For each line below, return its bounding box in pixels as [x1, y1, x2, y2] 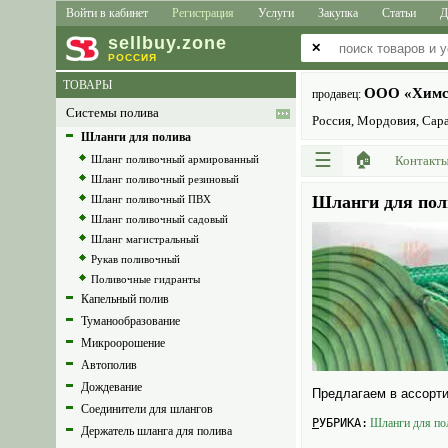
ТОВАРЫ [63, 78, 112, 92]
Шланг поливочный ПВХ [91, 193, 211, 205]
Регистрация [172, 6, 234, 20]
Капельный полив [81, 292, 169, 306]
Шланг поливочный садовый [91, 213, 228, 225]
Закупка [318, 6, 358, 20]
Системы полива [66, 106, 159, 120]
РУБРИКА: [319, 416, 368, 430]
